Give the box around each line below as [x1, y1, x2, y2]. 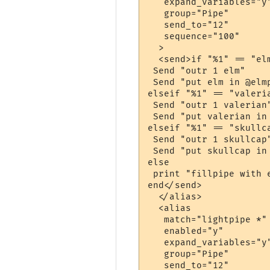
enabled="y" [148, 225, 224, 236]
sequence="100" [148, 31, 240, 42]
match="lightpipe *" [148, 214, 268, 225]
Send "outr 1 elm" [148, 65, 246, 76]
